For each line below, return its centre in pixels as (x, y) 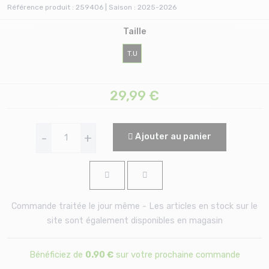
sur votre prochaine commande (177, 255)
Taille (134, 32)
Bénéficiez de (57, 255)
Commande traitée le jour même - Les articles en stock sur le (134, 206)
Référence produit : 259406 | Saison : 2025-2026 (92, 8)
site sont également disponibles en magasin (134, 220)
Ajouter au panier (172, 137)
